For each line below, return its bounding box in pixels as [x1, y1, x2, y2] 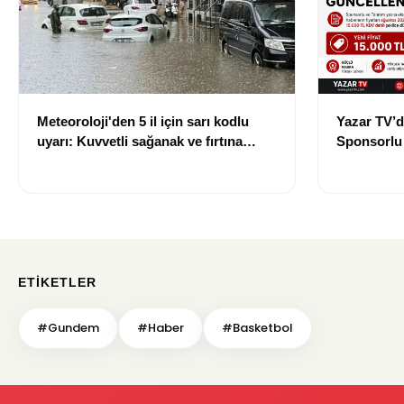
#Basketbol [222, 318, 293, 336]
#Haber [137, 318, 184, 336]
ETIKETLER [18, 274, 96, 289]
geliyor [37, 152, 80, 169]
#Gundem [37, 318, 99, 336]
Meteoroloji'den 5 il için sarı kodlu [37, 113, 249, 129]
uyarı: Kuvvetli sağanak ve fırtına [37, 133, 243, 149]
